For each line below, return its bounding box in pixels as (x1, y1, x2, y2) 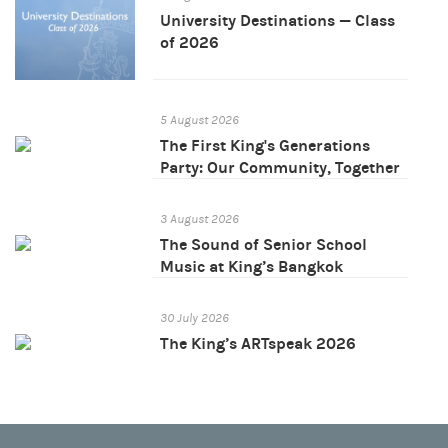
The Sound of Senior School (160, 235, 367, 255)
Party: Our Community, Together (160, 158, 400, 178)
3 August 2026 (160, 212, 239, 227)
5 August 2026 (160, 113, 239, 128)
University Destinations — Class (160, 11, 395, 31)
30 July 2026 (160, 311, 229, 326)
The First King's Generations (160, 136, 370, 156)
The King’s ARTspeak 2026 (160, 334, 356, 354)
